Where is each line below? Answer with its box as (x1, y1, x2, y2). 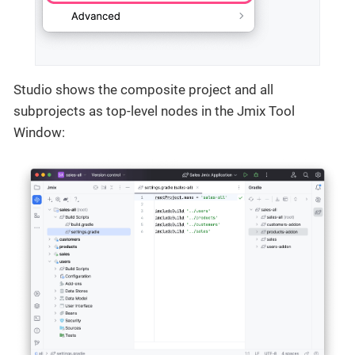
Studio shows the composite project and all (13, 81, 273, 97)
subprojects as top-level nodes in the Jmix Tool (13, 102, 295, 119)
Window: (13, 124, 65, 140)
